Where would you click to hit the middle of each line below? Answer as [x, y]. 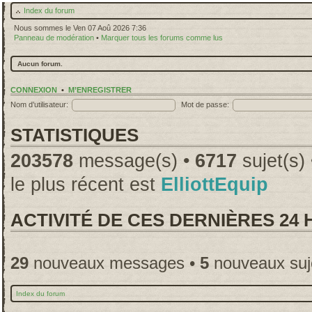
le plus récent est [86, 185]
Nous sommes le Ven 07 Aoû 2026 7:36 [80, 28]
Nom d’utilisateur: [39, 104]
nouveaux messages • [114, 263]
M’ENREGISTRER [100, 90]
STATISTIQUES [75, 135]
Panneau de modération [54, 38]
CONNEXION [34, 90]
